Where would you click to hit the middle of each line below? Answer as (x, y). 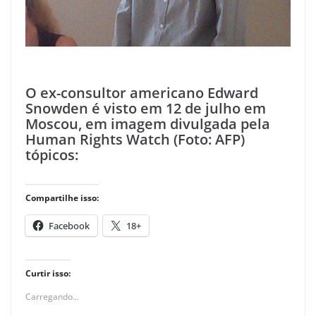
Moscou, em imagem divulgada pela (148, 123)
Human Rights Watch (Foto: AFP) (135, 139)
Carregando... (52, 296)
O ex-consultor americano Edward (142, 92)
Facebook (69, 225)
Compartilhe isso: (62, 197)
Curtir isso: (48, 273)
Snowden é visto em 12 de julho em (146, 108)
